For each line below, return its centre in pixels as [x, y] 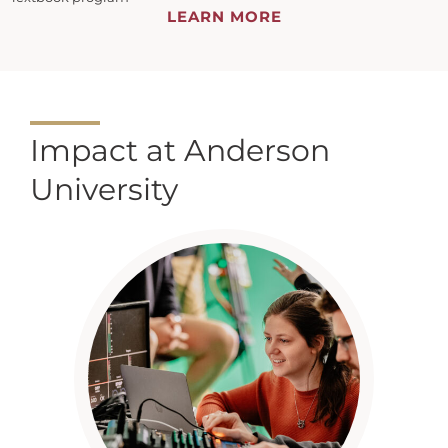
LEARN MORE [224, 16]
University [104, 189]
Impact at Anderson [180, 150]
